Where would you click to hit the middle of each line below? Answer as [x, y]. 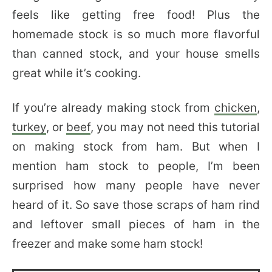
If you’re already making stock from [113, 108]
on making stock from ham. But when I [136, 147]
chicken [236, 108]
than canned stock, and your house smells [136, 54]
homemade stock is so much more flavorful [136, 34]
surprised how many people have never [136, 185]
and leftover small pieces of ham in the [136, 224]
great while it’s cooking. [76, 73]
